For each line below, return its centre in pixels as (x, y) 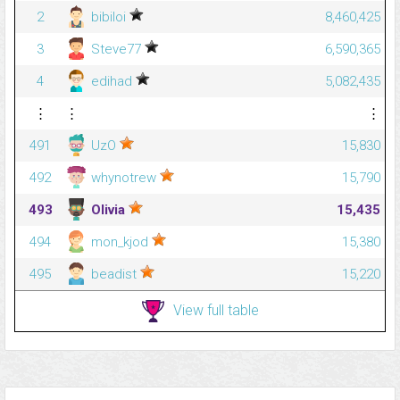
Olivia (108, 210)
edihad (112, 82)
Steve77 (116, 50)
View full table (216, 310)
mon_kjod (120, 242)
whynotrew (124, 178)
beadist (114, 275)
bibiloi (108, 17)
